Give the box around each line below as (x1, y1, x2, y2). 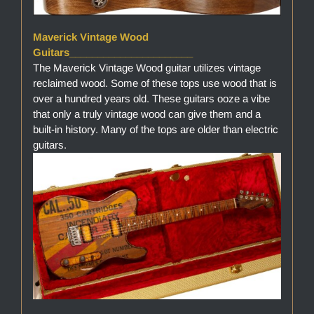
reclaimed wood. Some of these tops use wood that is (32, 77, 277, 90)
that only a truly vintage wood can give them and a (32, 108, 261, 121)
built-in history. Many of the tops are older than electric (32, 123, 278, 136)
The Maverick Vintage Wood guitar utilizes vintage (32, 62, 261, 74)
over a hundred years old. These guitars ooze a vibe (32, 93, 270, 105)
